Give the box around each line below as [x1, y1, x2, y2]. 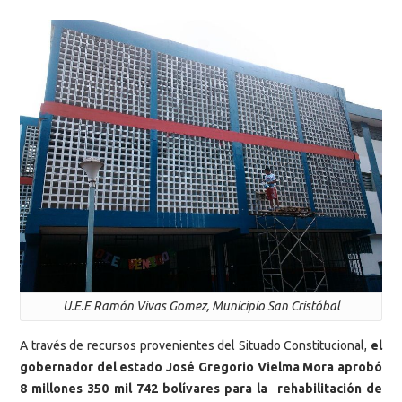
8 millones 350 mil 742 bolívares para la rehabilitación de [20, 381, 382, 397]
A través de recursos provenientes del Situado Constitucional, [20, 338, 371, 354]
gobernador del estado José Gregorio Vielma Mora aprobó [20, 360, 382, 375]
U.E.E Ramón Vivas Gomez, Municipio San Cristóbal [62, 299, 340, 313]
